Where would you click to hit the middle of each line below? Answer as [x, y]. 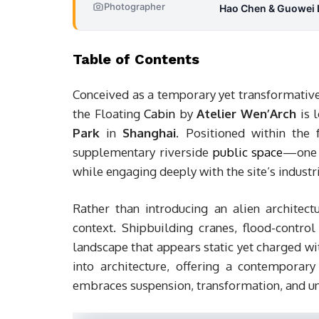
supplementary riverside [143, 152]
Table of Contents [136, 59]
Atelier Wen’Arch [247, 114]
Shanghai [150, 133]
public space [248, 152]
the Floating [109, 114]
